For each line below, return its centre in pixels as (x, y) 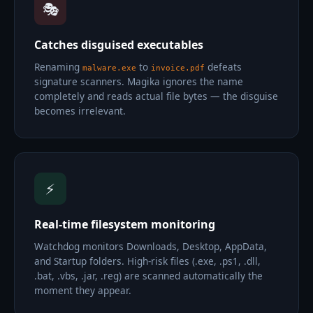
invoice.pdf (178, 68)
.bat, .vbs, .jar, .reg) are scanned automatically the (148, 276)
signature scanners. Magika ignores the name (139, 81)
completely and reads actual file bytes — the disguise (156, 96)
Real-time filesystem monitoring (125, 224)
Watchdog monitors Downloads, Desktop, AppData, (151, 246)
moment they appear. (83, 290)
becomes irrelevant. (80, 111)
